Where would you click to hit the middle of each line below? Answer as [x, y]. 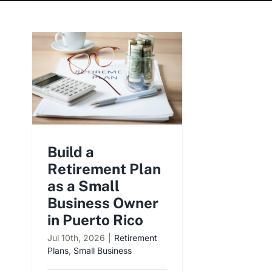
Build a [71, 152]
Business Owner [103, 203]
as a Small [83, 186]
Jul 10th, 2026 [76, 238]
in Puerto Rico [95, 220]
